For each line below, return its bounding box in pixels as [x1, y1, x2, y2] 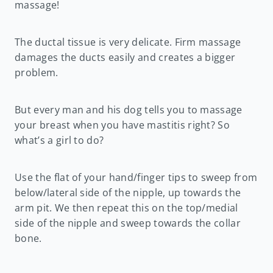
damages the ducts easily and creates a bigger [15, 50, 236, 64]
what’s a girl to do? [15, 133, 104, 147]
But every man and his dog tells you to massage [15, 102, 243, 116]
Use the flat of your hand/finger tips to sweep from [15, 170, 258, 184]
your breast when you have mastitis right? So [15, 118, 230, 132]
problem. [15, 65, 58, 79]
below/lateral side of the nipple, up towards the [15, 185, 241, 199]
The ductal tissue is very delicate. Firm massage [15, 35, 241, 49]
